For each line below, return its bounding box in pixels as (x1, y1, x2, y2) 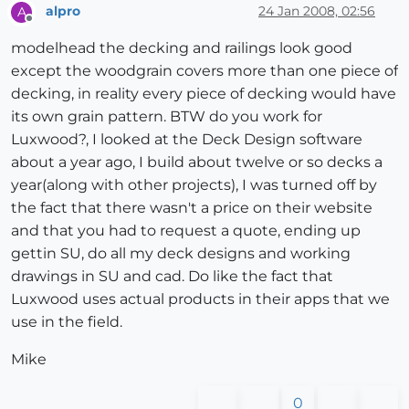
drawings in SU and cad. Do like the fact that (11, 267, 333, 285)
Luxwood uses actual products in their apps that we (11, 289, 390, 308)
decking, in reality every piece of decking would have (11, 84, 396, 102)
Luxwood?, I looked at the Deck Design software (11, 130, 362, 148)
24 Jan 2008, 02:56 (258, 3, 375, 20)
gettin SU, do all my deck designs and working (11, 244, 351, 262)
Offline (28, 18, 64, 33)
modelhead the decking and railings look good (11, 38, 352, 57)
